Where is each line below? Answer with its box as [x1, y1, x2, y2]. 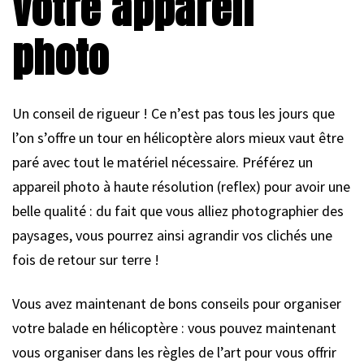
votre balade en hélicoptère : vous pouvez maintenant [12, 318, 336, 337]
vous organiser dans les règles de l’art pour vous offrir [12, 342, 336, 362]
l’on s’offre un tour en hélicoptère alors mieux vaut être [12, 128, 344, 147]
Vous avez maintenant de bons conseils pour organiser [12, 293, 341, 313]
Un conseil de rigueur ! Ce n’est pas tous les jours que [12, 103, 335, 123]
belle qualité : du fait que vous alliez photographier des [12, 201, 344, 220]
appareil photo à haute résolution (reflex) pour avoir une [12, 176, 350, 196]
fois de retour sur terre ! [12, 249, 159, 269]
